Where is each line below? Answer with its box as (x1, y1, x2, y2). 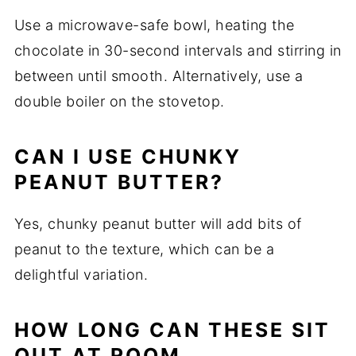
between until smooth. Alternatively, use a (14, 68, 304, 85)
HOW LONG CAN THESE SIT (14, 318, 331, 342)
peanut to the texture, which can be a (14, 241, 275, 258)
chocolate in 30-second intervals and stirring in (14, 42, 342, 60)
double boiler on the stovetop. (14, 93, 225, 110)
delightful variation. (14, 266, 149, 284)
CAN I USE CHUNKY (14, 145, 242, 169)
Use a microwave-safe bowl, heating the (14, 17, 295, 34)
